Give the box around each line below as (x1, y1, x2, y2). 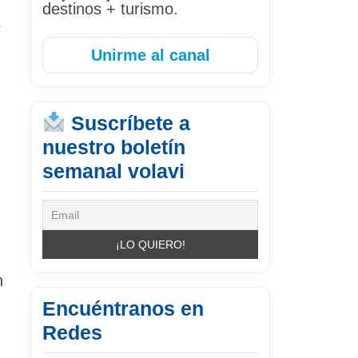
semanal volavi (42, 159, 185, 182)
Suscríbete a (65, 111, 190, 134)
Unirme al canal (90, 46, 210, 64)
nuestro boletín (42, 135, 185, 158)
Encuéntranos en (42, 296, 204, 320)
